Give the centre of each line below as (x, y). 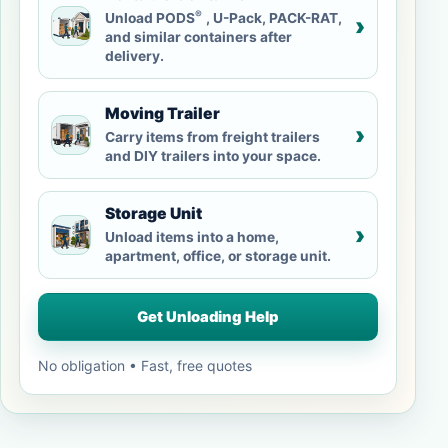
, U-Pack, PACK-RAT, (274, 18)
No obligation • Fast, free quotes (145, 365)
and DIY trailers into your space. (213, 156)
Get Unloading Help (208, 317)
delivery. (134, 56)
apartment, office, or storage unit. (218, 256)
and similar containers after (198, 37)
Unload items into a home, (192, 237)
